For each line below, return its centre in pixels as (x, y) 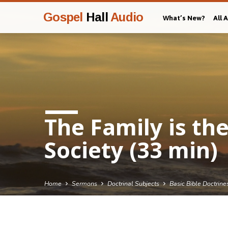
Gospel (63, 17)
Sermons (84, 184)
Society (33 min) (131, 150)
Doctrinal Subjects (133, 184)
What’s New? (184, 18)
